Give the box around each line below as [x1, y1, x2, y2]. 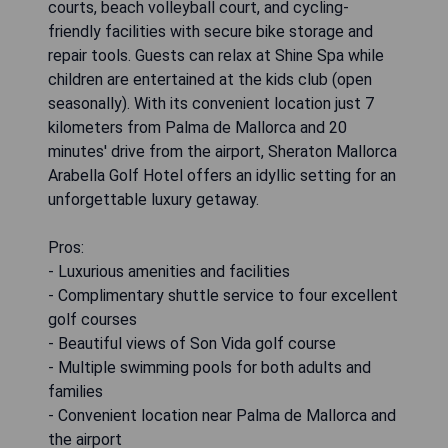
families [48, 382, 103, 402]
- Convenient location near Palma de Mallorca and [48, 406, 396, 426]
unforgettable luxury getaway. [48, 190, 259, 210]
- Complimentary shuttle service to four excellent [48, 286, 398, 306]
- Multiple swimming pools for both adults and [48, 358, 371, 378]
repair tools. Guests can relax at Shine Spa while [48, 46, 384, 66]
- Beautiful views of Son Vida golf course [48, 334, 336, 354]
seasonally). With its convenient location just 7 [48, 94, 374, 114]
